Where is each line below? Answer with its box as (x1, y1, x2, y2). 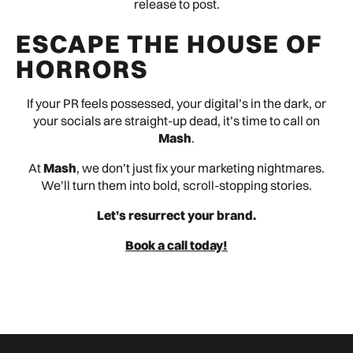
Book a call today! (125, 237, 228, 253)
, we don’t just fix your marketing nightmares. (76, 160, 325, 176)
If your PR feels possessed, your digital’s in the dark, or (27, 95, 326, 111)
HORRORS (16, 54, 148, 84)
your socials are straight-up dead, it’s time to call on (33, 113, 320, 128)
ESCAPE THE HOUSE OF (16, 28, 323, 59)
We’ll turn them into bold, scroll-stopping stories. (41, 177, 312, 193)
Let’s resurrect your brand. (97, 207, 256, 223)
